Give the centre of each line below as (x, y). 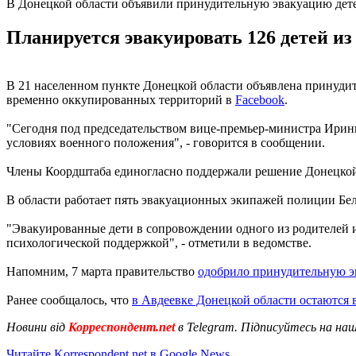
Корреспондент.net (122, 327)
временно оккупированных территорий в (121, 99)
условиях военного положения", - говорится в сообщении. (166, 142)
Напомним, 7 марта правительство (102, 271)
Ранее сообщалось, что (69, 300)
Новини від (36, 327)
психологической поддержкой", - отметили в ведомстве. (159, 242)
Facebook (260, 99)
